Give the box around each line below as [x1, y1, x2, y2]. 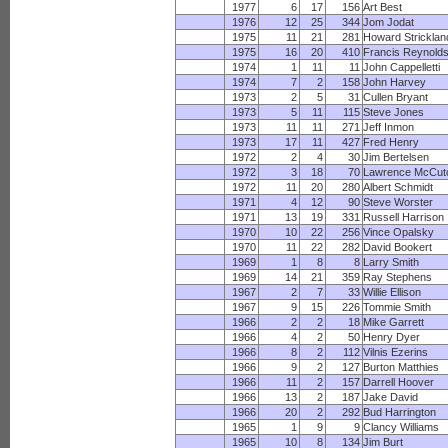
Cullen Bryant [363, 91, 429, 103]
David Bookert [363, 241, 433, 253]
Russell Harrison [363, 211, 445, 223]
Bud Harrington [363, 406, 437, 418]
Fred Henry [363, 136, 420, 148]
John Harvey [363, 76, 427, 88]
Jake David [363, 391, 419, 403]
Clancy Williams [363, 421, 440, 433]
